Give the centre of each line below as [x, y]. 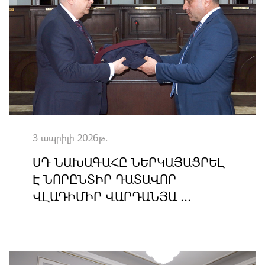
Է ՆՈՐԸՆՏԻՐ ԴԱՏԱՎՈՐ [104, 179]
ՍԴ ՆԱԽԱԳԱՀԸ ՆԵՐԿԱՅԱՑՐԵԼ [129, 162]
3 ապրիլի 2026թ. [70, 138]
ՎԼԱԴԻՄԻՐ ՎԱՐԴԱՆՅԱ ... [112, 196]
